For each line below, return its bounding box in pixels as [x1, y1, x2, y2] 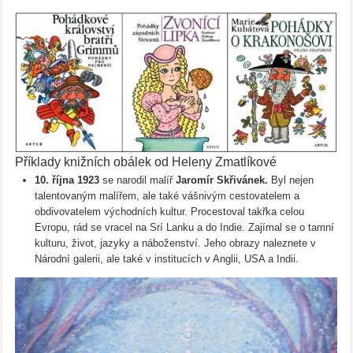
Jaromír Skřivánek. [175, 173, 268, 186]
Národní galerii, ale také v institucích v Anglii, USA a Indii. [34, 252, 299, 265]
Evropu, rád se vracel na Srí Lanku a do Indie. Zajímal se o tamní [34, 221, 334, 233]
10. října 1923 [34, 173, 102, 186]
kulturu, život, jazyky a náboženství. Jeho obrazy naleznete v [34, 236, 316, 249]
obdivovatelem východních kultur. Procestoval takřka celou [34, 205, 304, 217]
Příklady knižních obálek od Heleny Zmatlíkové [14, 154, 277, 169]
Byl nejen [267, 173, 314, 186]
